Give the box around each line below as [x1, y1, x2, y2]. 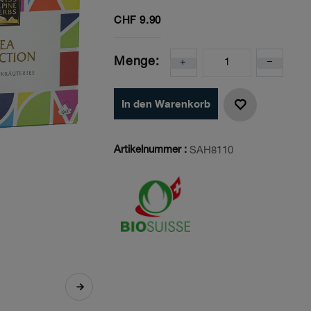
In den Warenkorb [121, 97, 211, 110]
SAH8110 [190, 145, 233, 156]
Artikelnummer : [114, 145, 187, 155]
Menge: [114, 56, 160, 69]
